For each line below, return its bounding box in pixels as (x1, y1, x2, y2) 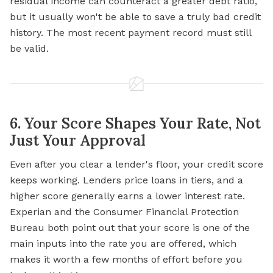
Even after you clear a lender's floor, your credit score (10, 158, 263, 171)
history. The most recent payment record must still (10, 27, 251, 39)
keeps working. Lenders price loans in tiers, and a (10, 174, 243, 186)
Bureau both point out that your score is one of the (10, 222, 250, 234)
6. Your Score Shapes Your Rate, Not (10, 114, 261, 133)
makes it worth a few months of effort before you (10, 253, 243, 266)
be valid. (10, 43, 49, 55)
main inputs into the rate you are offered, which (10, 238, 236, 250)
